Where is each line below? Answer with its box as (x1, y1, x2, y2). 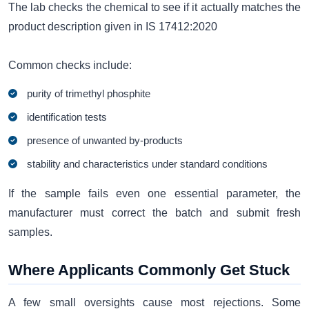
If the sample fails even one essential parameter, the (8, 188, 301, 200)
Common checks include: (8, 59, 132, 71)
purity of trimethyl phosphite (27, 88, 151, 100)
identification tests (27, 111, 108, 123)
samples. (8, 226, 52, 239)
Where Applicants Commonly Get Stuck (8, 261, 290, 279)
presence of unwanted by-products (27, 134, 183, 147)
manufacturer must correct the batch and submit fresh (8, 207, 301, 219)
